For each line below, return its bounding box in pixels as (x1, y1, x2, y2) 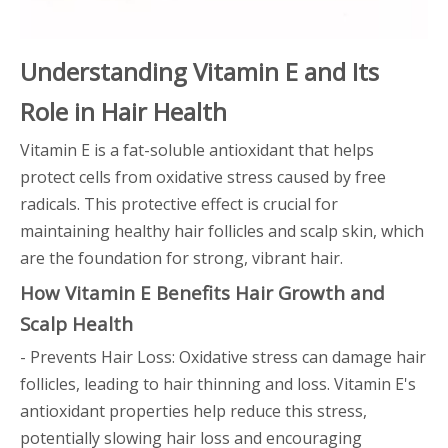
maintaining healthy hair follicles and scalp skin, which (20, 220, 424, 242)
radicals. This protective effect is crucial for (20, 193, 338, 215)
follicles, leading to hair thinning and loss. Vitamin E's (20, 373, 416, 395)
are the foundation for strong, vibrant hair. (20, 247, 343, 269)
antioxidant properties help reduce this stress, (20, 400, 367, 422)
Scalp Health (20, 311, 133, 336)
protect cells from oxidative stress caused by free (20, 166, 386, 188)
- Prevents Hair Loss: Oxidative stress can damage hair (20, 346, 426, 368)
